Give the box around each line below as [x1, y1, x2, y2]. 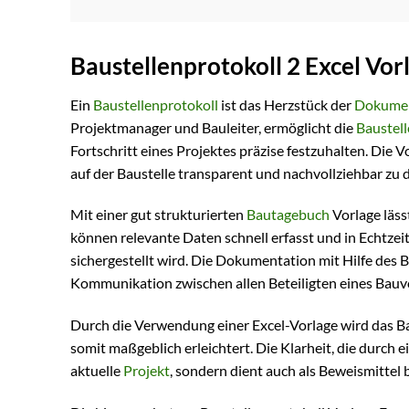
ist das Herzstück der [218, 95, 354, 113]
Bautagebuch [246, 205, 330, 224]
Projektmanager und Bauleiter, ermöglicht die [70, 118, 356, 136]
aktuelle [70, 362, 123, 380]
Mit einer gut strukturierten [70, 205, 246, 224]
